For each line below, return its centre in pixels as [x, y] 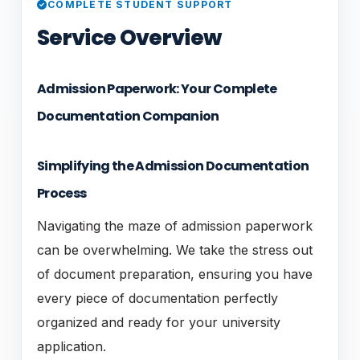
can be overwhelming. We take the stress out [175, 250]
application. [72, 346]
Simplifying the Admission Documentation [173, 166]
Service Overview [129, 37]
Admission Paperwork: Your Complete [157, 88]
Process [62, 193]
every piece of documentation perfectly [157, 298]
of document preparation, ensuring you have [175, 274]
